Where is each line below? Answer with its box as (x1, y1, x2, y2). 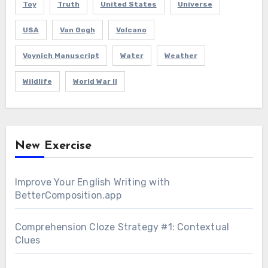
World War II (72, 77, 117, 86)
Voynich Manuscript (22, 51, 99, 60)
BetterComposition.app (14, 189, 121, 201)
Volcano (115, 25, 147, 34)
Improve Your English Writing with (14, 176, 170, 188)
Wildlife (22, 77, 52, 86)
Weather (164, 51, 197, 60)
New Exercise (14, 139, 92, 152)
